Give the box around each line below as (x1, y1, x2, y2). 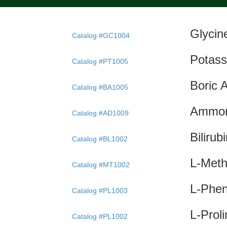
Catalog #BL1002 (72, 134, 128, 143)
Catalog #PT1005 (72, 57, 128, 65)
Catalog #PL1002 (72, 212, 128, 220)
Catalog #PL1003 (72, 186, 128, 195)
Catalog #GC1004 (72, 31, 130, 40)
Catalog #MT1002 (72, 160, 130, 169)
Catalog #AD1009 (72, 108, 129, 117)
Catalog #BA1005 (72, 83, 128, 91)
